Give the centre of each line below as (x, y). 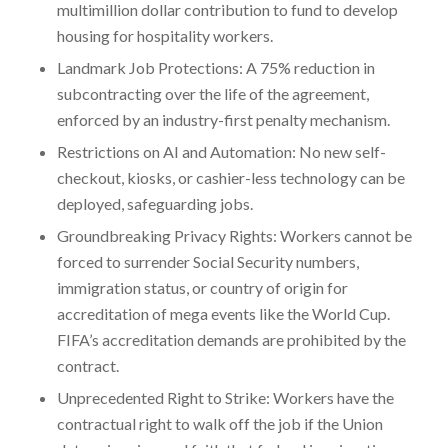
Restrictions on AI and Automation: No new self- (221, 151)
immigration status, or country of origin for (202, 287)
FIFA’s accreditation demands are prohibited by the (231, 339)
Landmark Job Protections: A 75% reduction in (215, 67)
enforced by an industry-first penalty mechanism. (223, 119)
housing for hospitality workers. (164, 35)
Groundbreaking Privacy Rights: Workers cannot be (234, 235)
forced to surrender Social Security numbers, (207, 261)
